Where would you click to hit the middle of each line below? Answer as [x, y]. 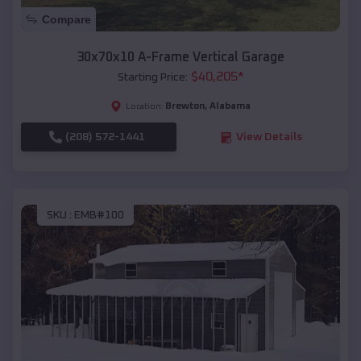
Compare [66, 20]
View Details [269, 137]
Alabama [230, 107]
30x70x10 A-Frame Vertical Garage [180, 58]
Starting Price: [152, 78]
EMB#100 [99, 215]
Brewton [185, 107]
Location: [145, 107]
